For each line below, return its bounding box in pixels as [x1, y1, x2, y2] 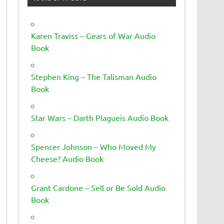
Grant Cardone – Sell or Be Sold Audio [31, 182, 166, 192]
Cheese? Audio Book [31, 153, 104, 163]
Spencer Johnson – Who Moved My [31, 141, 156, 151]
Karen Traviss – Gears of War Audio [31, 30, 156, 40]
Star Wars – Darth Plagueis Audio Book [31, 112, 169, 122]
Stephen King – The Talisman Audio [31, 71, 157, 81]
